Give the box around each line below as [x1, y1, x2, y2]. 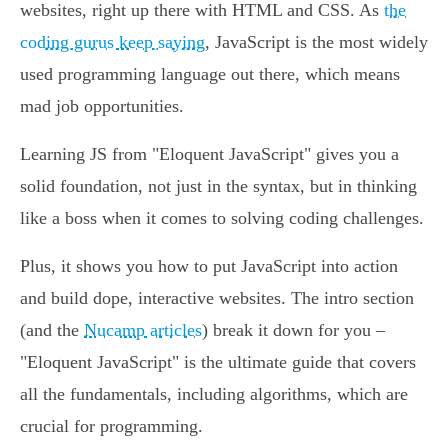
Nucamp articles [84, 320, 202, 341]
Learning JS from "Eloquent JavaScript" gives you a [20, 144, 399, 165]
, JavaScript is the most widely [205, 32, 428, 53]
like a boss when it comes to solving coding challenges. [20, 208, 424, 229]
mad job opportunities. [20, 96, 184, 117]
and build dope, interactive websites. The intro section [20, 288, 414, 309]
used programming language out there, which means [20, 64, 400, 85]
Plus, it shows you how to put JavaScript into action [20, 256, 398, 277]
